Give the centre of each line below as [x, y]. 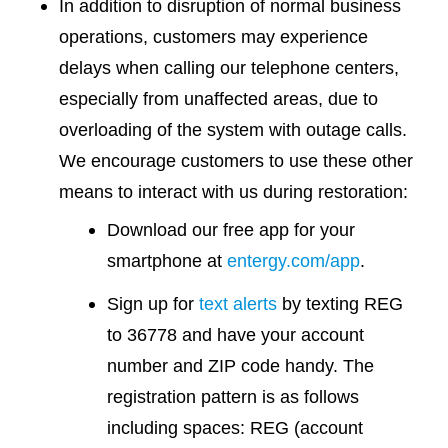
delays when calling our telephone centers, [228, 68]
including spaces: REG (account [235, 428]
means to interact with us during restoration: [233, 192]
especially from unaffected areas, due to [218, 99]
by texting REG [340, 304]
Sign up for [153, 304]
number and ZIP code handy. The [241, 366]
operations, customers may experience [213, 37]
